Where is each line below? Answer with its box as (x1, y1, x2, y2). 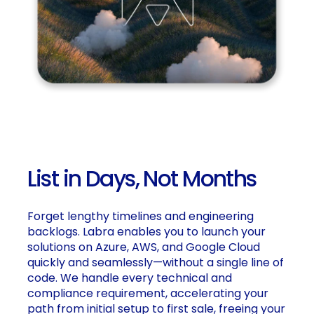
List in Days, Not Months (27, 163, 257, 195)
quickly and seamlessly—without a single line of (27, 254, 284, 271)
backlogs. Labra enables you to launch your (27, 224, 266, 240)
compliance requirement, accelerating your (27, 285, 268, 302)
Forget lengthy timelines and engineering (27, 208, 254, 225)
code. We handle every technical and (27, 270, 232, 287)
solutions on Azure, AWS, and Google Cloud (27, 239, 260, 256)
